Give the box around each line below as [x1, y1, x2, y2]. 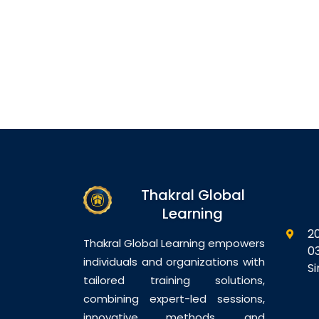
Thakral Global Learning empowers [83, 236, 265, 251]
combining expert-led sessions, [83, 291, 265, 306]
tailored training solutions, [83, 273, 265, 288]
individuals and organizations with [83, 254, 265, 269]
